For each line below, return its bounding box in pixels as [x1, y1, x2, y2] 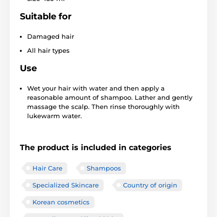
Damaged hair [27, 32, 74, 40]
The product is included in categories [20, 142, 171, 152]
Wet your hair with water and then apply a [27, 84, 165, 92]
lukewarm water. [27, 111, 82, 120]
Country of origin [123, 181, 177, 189]
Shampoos [87, 164, 121, 172]
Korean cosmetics [32, 198, 90, 206]
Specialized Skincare [32, 181, 99, 189]
